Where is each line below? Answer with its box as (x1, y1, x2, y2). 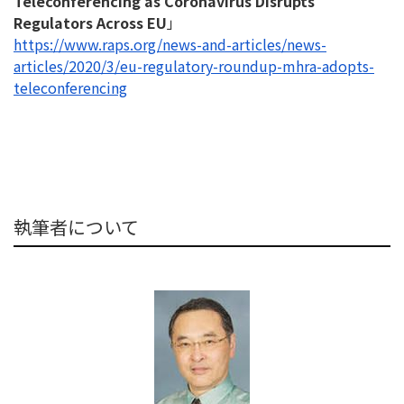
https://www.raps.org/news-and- (14, 33, 232, 56)
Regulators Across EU (14, 12, 167, 34)
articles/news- (232, 33, 326, 56)
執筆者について (14, 214, 139, 241)
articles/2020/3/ (14, 55, 120, 78)
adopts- (322, 55, 374, 78)
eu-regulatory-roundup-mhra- (120, 55, 322, 78)
